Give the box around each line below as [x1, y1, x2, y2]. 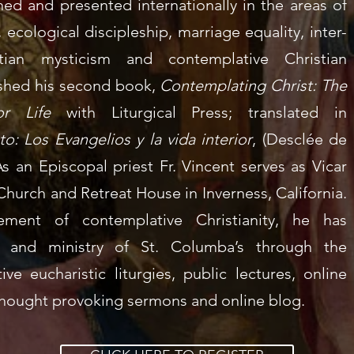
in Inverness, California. [181, 183, 348, 202]
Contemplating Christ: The [160, 76, 348, 95]
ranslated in [254, 103, 348, 122]
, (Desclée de [252, 130, 348, 149]
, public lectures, [171, 264, 304, 283]
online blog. [221, 291, 305, 310]
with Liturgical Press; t [66, 103, 254, 122]
